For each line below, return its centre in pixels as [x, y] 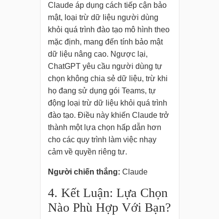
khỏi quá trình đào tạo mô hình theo [109, 30]
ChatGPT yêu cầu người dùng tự [105, 66]
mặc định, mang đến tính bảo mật [105, 42]
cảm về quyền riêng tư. [87, 152]
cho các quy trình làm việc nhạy [102, 140]
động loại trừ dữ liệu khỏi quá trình [107, 103]
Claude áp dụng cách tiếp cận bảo [107, 5]
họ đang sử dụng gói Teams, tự [102, 91]
